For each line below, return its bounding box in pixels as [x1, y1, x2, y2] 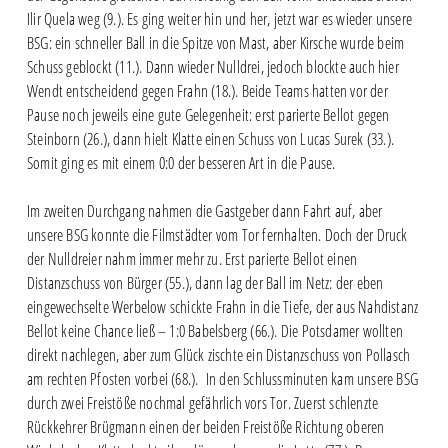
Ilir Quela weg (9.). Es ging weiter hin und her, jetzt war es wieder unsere [26, 8, 412, 31]
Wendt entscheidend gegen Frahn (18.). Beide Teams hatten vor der [26, 80, 388, 103]
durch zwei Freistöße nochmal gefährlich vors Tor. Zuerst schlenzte [26, 392, 379, 415]
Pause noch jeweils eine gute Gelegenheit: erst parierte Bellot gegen [26, 104, 390, 127]
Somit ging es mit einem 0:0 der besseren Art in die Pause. [26, 152, 336, 175]
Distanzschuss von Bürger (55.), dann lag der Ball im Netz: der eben [26, 272, 384, 295]
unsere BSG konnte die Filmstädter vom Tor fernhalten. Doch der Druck [26, 224, 408, 247]
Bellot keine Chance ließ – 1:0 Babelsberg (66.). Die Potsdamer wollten [26, 320, 403, 343]
